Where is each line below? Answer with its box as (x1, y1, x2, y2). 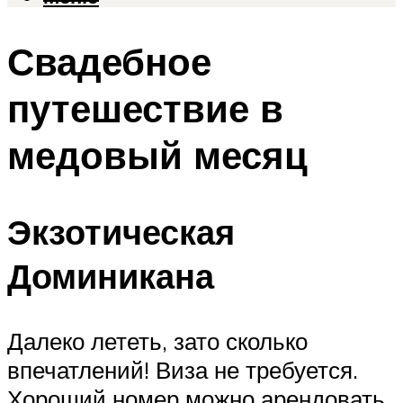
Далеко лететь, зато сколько (7, 326, 308, 355)
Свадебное (7, 38, 211, 85)
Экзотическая (7, 209, 235, 254)
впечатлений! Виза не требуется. (7, 354, 358, 384)
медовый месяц (7, 131, 308, 179)
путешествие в (7, 85, 283, 132)
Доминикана (7, 253, 214, 298)
